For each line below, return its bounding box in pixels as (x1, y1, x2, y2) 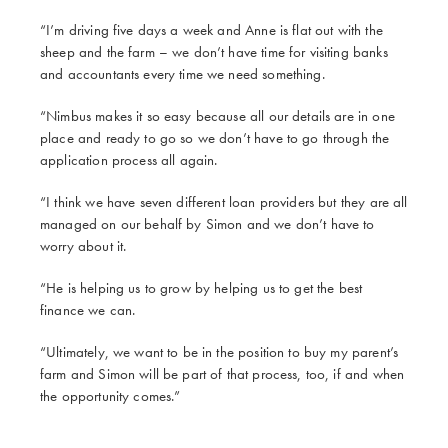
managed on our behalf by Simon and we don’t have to (40, 213, 375, 234)
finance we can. (40, 299, 140, 320)
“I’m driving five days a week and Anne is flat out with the (40, 19, 383, 40)
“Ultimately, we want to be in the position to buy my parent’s (40, 341, 399, 362)
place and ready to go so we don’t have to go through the (40, 127, 390, 148)
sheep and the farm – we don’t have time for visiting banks (40, 41, 388, 62)
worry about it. (40, 235, 127, 256)
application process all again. (40, 149, 222, 170)
